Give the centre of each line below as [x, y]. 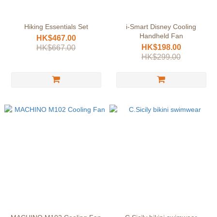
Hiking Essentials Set [56, 27]
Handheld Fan [161, 36]
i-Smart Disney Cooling [161, 27]
